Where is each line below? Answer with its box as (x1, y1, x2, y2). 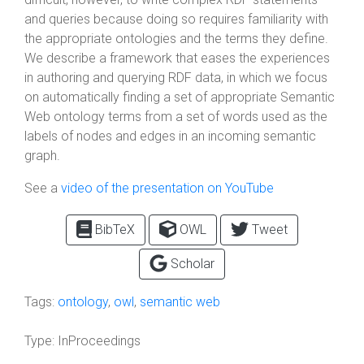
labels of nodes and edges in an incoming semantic (24, 128, 316, 144)
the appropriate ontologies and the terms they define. (24, 31, 328, 46)
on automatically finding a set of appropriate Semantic (24, 89, 335, 105)
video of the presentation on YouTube (61, 180, 274, 196)
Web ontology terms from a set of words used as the (24, 109, 327, 124)
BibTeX (92, 222, 135, 237)
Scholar (167, 256, 214, 271)
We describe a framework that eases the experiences (24, 50, 330, 66)
